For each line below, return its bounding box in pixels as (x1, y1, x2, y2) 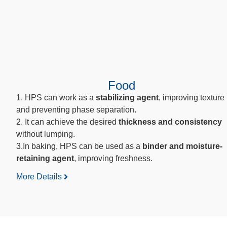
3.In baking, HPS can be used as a (16, 141, 142, 150)
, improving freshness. (74, 154, 153, 163)
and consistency (158, 117, 222, 126)
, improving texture (159, 93, 224, 102)
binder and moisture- (142, 141, 222, 150)
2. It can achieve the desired (16, 117, 119, 126)
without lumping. (16, 129, 75, 138)
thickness (119, 117, 156, 126)
